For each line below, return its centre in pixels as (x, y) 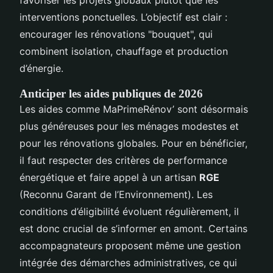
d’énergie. (41, 68)
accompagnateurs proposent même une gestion (130, 245)
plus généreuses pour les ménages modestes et (129, 126)
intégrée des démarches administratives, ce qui (128, 262)
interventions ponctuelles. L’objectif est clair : (123, 17)
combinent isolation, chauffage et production (124, 51)
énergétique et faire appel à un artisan (109, 177)
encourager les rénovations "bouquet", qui (116, 34)
